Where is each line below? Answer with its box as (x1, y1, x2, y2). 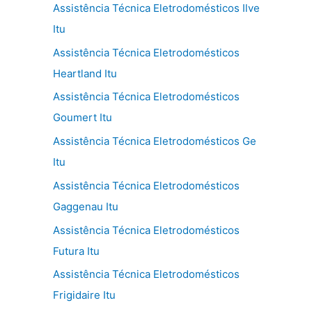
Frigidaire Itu (53, 288, 116, 302)
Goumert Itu (53, 111, 112, 125)
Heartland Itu (53, 66, 117, 80)
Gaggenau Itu (53, 199, 118, 213)
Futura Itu (53, 244, 100, 258)
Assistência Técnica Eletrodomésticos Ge (53, 134, 256, 148)
